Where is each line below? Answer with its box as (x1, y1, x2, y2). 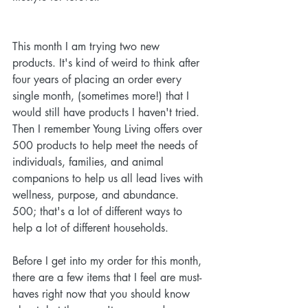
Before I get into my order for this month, (12, 254, 205, 269)
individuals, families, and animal (12, 155, 167, 170)
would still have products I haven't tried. (12, 105, 203, 120)
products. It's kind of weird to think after (12, 56, 203, 71)
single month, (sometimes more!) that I (12, 89, 192, 104)
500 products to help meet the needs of (12, 138, 201, 153)
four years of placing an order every (12, 72, 185, 87)
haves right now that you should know (12, 287, 193, 302)
